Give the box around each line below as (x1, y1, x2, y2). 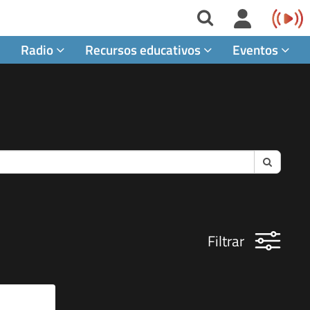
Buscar (262, 153, 291, 168)
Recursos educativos (85, 39, 203, 60)
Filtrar (208, 229, 255, 252)
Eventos (232, 39, 281, 60)
